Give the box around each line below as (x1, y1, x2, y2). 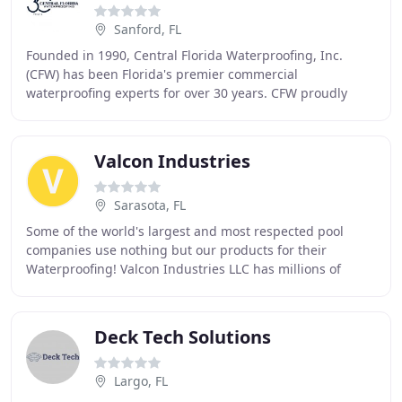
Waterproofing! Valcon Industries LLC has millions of (26, 260, 341, 277)
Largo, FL (114, 372, 168, 389)
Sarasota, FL (114, 197, 186, 214)
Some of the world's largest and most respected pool (26, 223, 344, 240)
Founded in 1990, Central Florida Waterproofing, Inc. (26, 47, 343, 64)
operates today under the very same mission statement (26, 103, 359, 120)
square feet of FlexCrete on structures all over (26, 279, 301, 296)
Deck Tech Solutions (94, 325, 271, 349)
